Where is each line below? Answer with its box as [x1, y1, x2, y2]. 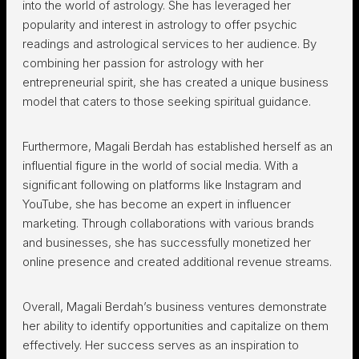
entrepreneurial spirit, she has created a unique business [22, 75, 329, 90]
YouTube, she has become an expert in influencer [22, 196, 291, 212]
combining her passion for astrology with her [22, 55, 264, 71]
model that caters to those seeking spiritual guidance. [22, 94, 311, 109]
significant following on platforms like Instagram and [22, 177, 301, 192]
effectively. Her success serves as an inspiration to [22, 337, 299, 353]
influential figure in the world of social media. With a [22, 158, 298, 173]
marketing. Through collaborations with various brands [22, 216, 314, 231]
